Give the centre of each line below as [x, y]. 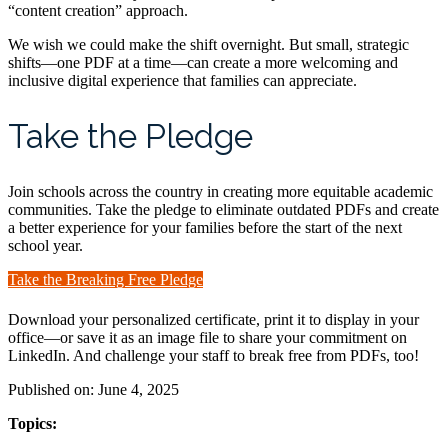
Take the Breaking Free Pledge [105, 280]
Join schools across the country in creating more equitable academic [220, 192]
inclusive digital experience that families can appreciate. [182, 80]
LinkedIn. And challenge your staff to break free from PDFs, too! [213, 356]
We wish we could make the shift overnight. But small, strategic [208, 44]
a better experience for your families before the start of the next [205, 228]
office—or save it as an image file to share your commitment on [207, 338]
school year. [45, 246]
